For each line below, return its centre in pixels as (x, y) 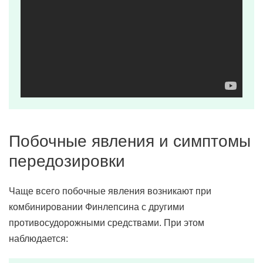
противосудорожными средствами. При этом (107, 223)
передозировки (67, 161)
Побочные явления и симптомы (130, 141)
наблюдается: (38, 239)
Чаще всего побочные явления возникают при (110, 191)
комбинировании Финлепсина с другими (97, 207)
